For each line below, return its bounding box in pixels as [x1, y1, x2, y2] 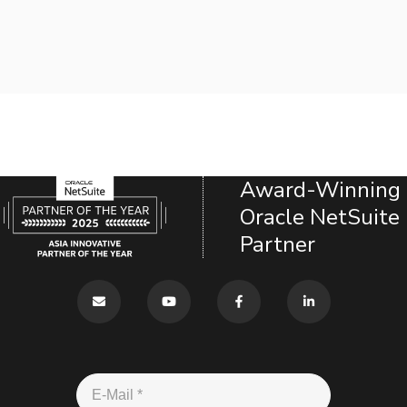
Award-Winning [240, 174, 401, 204]
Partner [240, 229, 315, 259]
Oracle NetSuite [240, 202, 400, 232]
